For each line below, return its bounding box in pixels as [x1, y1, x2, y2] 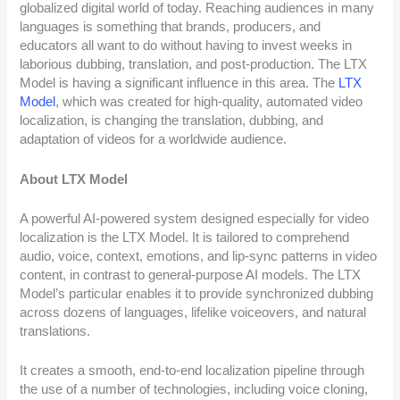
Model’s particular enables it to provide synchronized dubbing [20, 286, 374, 301]
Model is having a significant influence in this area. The [20, 76, 339, 91]
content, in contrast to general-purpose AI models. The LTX [20, 267, 362, 282]
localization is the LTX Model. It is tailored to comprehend [20, 229, 350, 245]
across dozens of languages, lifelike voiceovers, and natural [20, 304, 367, 320]
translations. [20, 323, 91, 338]
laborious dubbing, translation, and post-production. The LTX [20, 57, 368, 72]
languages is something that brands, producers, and [20, 20, 321, 35]
